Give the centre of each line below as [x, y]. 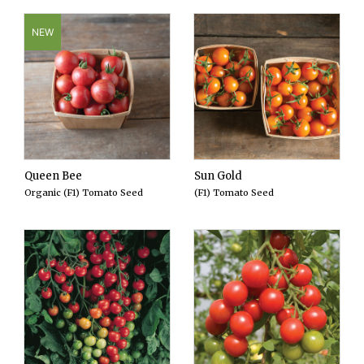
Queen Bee [53, 176]
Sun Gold [218, 176]
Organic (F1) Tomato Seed [84, 193]
